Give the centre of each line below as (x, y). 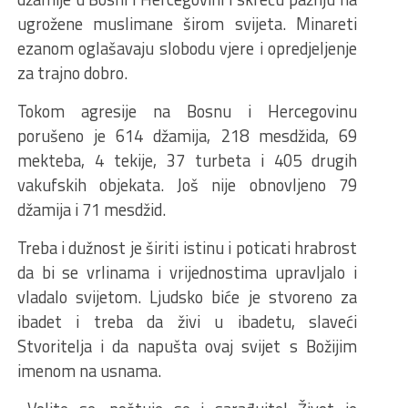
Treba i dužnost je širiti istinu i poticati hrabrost (187, 247)
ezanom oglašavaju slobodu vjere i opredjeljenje (187, 48)
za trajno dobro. (72, 72)
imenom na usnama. (89, 370)
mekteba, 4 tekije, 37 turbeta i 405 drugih (187, 160)
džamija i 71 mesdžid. (91, 209)
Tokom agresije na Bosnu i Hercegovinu (187, 111)
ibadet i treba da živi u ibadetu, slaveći (187, 321)
